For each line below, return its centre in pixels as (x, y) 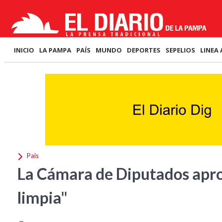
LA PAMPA (55, 50)
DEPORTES (144, 50)
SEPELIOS (180, 50)
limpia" (42, 197)
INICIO (24, 50)
